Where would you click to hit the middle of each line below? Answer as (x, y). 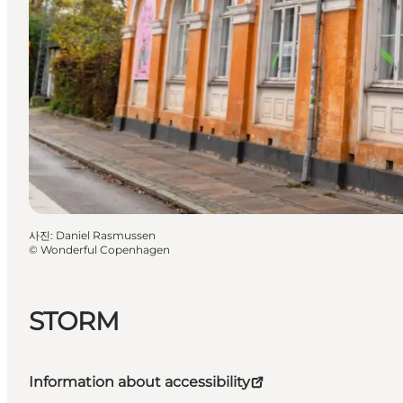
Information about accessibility (139, 382)
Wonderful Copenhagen (105, 249)
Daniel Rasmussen (106, 235)
